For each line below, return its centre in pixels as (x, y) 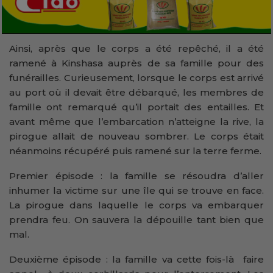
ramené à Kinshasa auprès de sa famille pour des (136, 63)
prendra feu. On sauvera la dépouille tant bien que (136, 220)
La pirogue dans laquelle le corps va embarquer (136, 205)
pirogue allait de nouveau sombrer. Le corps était (136, 136)
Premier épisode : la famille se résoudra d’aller (136, 176)
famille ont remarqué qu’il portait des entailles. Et (136, 107)
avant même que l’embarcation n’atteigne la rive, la (136, 122)
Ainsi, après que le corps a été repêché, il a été (136, 49)
